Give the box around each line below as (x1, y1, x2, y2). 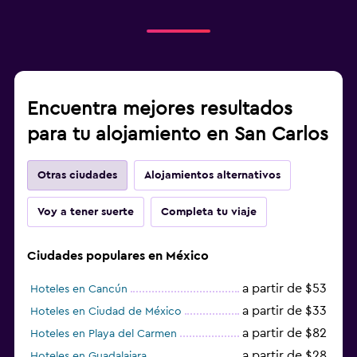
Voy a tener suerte (37, 206, 134, 218)
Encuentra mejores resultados (27, 99, 292, 119)
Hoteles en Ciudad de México (30, 305, 182, 317)
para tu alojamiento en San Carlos (27, 124, 328, 144)
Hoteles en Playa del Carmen (30, 328, 177, 339)
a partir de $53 (242, 281, 327, 295)
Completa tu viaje (161, 206, 257, 218)
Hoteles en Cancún (30, 283, 127, 295)
